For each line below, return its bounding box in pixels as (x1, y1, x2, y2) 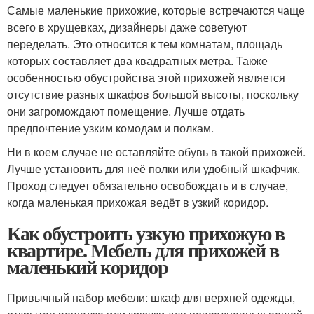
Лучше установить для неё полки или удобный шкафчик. (7, 161, 300, 177)
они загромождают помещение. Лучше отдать (7, 103, 245, 120)
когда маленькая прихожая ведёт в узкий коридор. (7, 194, 268, 211)
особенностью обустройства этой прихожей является (7, 69, 285, 86)
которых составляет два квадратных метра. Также (7, 53, 268, 69)
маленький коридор (7, 252, 168, 282)
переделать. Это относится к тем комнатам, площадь (7, 36, 282, 53)
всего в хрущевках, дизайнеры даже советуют (7, 19, 247, 36)
